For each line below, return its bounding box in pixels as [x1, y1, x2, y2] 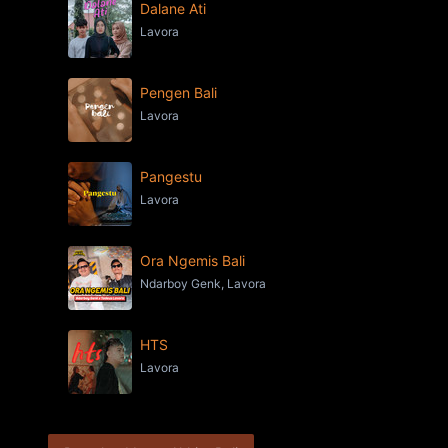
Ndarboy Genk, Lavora [140, 276, 266, 291]
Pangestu [140, 168, 202, 185]
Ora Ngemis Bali [140, 252, 245, 269]
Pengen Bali [140, 84, 217, 101]
